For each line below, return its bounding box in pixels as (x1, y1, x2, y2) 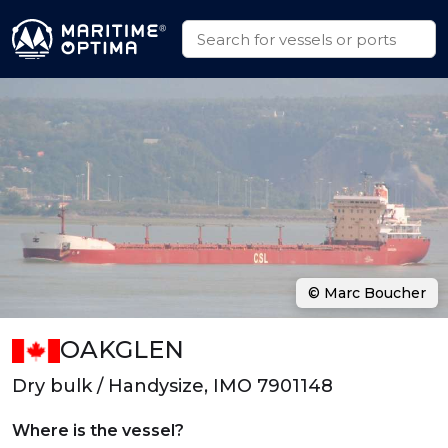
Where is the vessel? (12, 421, 184, 440)
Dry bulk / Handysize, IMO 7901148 (12, 375, 333, 397)
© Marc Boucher (308, 284, 426, 302)
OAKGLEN (60, 335, 184, 364)
